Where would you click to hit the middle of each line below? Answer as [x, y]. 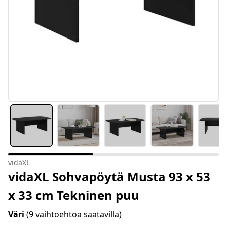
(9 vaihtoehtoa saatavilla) [74, 215]
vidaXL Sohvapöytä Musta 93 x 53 [109, 177]
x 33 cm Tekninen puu [74, 195]
